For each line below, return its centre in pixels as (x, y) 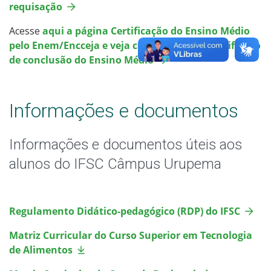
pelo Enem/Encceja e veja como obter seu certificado (135, 46)
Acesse (26, 31)
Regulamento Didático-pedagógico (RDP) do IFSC (125, 211)
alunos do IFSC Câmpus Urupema (115, 164)
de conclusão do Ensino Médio (81, 60)
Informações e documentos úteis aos (126, 145)
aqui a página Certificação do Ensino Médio (146, 31)
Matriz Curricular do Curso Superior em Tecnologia (131, 236)
